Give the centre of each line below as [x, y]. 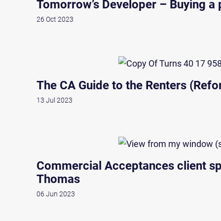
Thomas [58, 179]
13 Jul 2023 [55, 100]
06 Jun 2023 [56, 194]
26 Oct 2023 [55, 19]
